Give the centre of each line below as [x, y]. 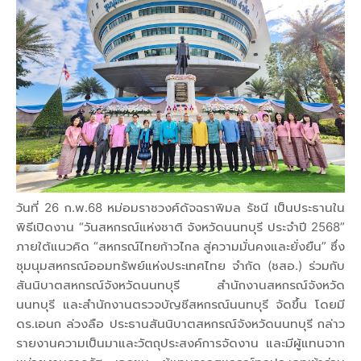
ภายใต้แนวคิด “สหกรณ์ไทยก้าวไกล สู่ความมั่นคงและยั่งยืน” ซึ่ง [180, 246]
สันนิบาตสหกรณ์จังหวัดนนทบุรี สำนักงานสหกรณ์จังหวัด [180, 284]
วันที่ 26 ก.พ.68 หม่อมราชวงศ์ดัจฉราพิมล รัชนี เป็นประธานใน [180, 207]
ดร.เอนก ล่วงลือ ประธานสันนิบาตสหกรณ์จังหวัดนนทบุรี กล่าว [180, 323]
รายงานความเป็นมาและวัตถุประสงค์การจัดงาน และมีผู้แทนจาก [180, 342]
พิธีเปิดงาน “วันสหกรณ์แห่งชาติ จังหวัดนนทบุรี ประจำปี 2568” [180, 226]
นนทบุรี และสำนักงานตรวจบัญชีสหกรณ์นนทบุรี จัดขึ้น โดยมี [180, 304]
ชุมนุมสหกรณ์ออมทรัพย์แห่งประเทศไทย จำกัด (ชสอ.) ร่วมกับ [180, 265]
